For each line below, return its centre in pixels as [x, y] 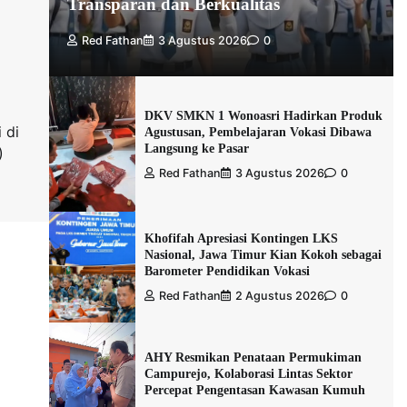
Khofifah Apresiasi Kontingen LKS [241, 238]
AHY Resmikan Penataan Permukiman [253, 357]
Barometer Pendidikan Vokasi [227, 271]
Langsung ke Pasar [196, 148]
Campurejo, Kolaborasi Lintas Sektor [248, 374]
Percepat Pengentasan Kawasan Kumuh [254, 390]
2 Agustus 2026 [279, 296]
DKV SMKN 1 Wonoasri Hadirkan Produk [263, 115]
